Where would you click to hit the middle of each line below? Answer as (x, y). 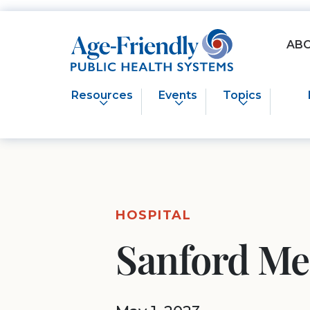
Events (177, 95)
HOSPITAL (154, 216)
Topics (242, 95)
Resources (102, 95)
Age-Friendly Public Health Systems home (188, 36)
